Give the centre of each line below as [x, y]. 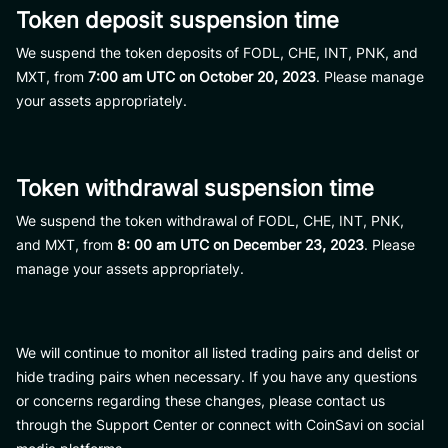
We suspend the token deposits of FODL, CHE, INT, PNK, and [217, 52]
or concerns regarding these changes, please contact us [200, 400]
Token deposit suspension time [177, 20]
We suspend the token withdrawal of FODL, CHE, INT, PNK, [210, 220]
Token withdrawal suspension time [195, 188]
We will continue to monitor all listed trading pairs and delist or [217, 352]
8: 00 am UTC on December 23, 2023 [240, 244]
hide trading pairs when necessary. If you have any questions [216, 376]
